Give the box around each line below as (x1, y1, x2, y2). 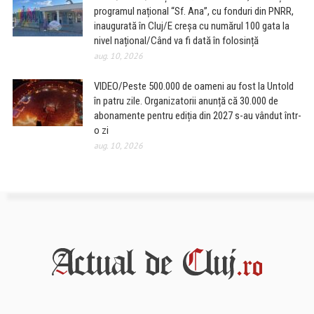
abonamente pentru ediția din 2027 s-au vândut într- (93, 109, 301, 123)
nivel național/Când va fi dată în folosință (93, 34, 259, 48)
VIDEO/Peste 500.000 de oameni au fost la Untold (93, 80, 294, 93)
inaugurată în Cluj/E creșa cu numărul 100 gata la (93, 20, 289, 33)
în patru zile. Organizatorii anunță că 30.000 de (93, 95, 278, 108)
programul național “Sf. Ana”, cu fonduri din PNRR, (93, 5, 294, 18)
